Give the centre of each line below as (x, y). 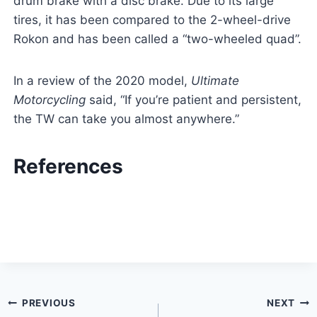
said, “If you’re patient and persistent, (193, 100)
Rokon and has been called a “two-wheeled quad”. (157, 39)
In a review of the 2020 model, (102, 81)
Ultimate (215, 81)
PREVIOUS (49, 302)
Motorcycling (49, 100)
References (68, 167)
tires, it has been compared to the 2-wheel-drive (152, 20)
